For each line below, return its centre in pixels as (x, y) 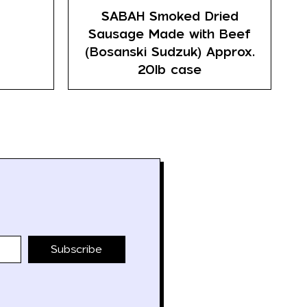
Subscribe (77, 249)
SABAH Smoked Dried (170, 16)
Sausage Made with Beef (170, 34)
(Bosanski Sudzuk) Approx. (170, 51)
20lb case (170, 69)
